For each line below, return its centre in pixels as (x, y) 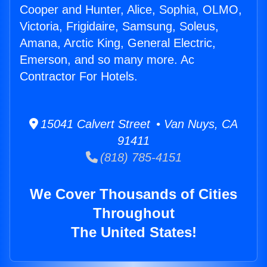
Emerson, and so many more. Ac (107, 60)
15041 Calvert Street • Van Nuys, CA (138, 124)
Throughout (133, 213)
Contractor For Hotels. (79, 77)
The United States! (133, 232)
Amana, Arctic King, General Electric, (118, 43)
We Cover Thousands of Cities (133, 194)
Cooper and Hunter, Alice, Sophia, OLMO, (131, 10)
